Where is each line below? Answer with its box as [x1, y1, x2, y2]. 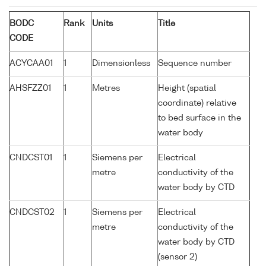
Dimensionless [92, 59, 150, 68]
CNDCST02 [9, 208, 55, 217]
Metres [92, 84, 120, 93]
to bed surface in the [158, 114, 241, 123]
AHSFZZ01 [9, 84, 51, 93]
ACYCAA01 [9, 59, 53, 68]
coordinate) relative [158, 99, 236, 108]
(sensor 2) [158, 253, 197, 262]
